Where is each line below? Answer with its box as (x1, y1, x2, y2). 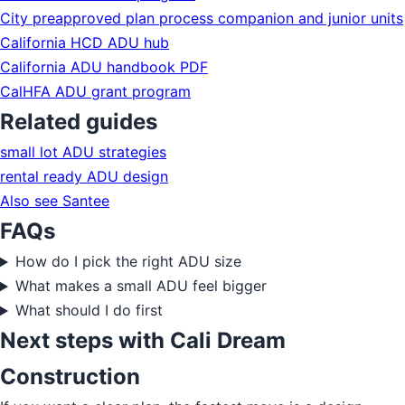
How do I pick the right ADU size (14, 252, 241, 271)
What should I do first (14, 301, 163, 320)
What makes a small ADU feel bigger (14, 277, 267, 296)
